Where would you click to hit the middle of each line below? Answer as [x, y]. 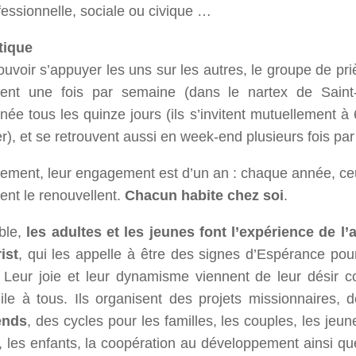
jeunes [172, 232]
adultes [76, 232]
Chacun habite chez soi [204, 196]
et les [125, 232]
